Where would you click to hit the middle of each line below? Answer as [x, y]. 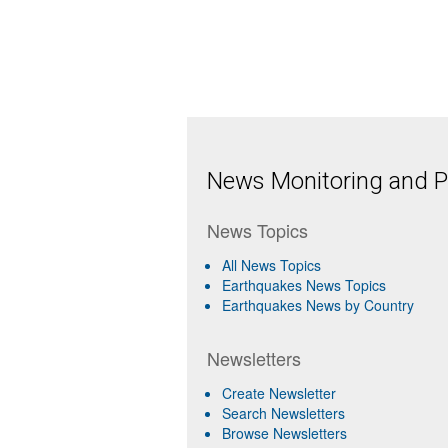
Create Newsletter [279, 393]
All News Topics [271, 265]
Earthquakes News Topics [304, 285]
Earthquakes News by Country [318, 305]
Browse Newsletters [284, 433]
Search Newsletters [283, 413]
